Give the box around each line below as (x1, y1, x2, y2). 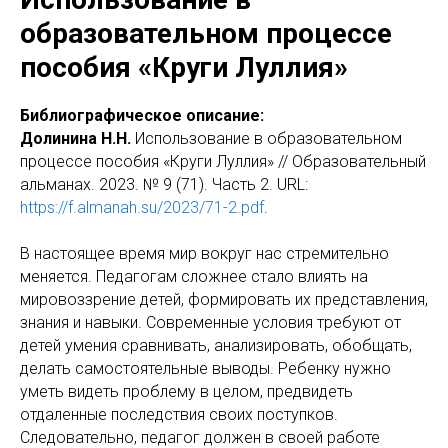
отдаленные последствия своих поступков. (20, 405, 338, 424)
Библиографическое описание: (20, 106, 264, 125)
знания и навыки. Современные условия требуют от (20, 313, 401, 332)
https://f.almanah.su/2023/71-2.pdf (20, 198, 264, 217)
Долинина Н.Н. (20, 129, 131, 148)
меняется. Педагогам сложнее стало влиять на (20, 267, 368, 286)
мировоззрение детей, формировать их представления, (20, 290, 428, 309)
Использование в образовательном (131, 129, 402, 148)
